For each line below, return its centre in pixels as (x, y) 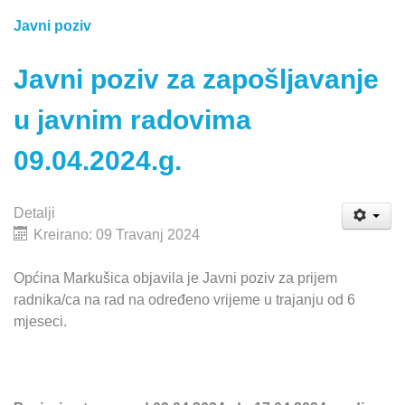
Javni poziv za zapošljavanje (196, 79)
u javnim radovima (132, 120)
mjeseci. (40, 322)
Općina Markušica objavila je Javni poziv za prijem (175, 278)
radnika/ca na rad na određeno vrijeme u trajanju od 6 (184, 300)
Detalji (34, 213)
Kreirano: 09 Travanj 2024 (117, 235)
